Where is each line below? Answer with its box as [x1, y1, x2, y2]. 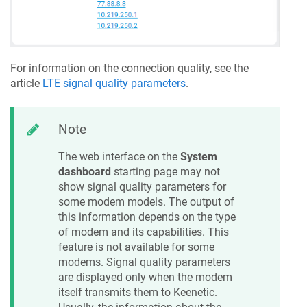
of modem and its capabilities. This [58, 225, 229, 238]
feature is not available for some [58, 240, 214, 254]
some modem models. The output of [58, 195, 234, 208]
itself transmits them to [58, 285, 173, 299]
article [10, 77, 42, 90]
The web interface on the [58, 149, 180, 163]
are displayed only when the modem [58, 270, 232, 284]
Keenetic [173, 285, 214, 299]
